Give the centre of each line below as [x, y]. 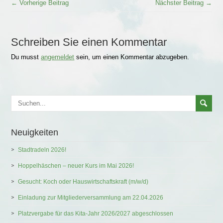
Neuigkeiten [35, 132]
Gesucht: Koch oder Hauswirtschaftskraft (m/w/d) [83, 181]
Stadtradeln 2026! [42, 150]
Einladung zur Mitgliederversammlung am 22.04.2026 [91, 197]
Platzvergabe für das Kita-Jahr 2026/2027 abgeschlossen [96, 213]
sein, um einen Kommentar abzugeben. [132, 57]
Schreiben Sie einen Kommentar [89, 42]
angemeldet [58, 57]
